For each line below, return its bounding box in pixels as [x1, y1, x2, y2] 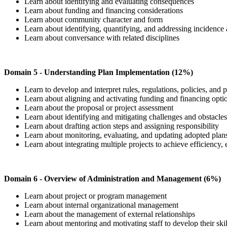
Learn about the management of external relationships [24, 209, 197, 218]
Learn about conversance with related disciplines [24, 33, 181, 42]
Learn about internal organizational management [24, 200, 180, 209]
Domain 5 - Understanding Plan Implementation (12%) [4, 67, 193, 77]
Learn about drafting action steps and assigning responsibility [24, 121, 221, 130]
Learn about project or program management [24, 191, 169, 200]
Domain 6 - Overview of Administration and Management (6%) [4, 174, 221, 183]
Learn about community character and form [24, 15, 165, 24]
